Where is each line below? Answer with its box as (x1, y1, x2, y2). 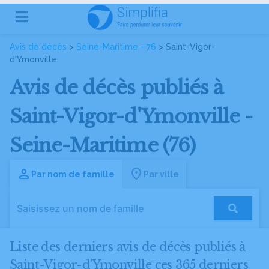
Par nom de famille (31, 169, 115, 179)
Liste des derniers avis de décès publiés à (10, 240, 246, 254)
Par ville (144, 169, 179, 179)
